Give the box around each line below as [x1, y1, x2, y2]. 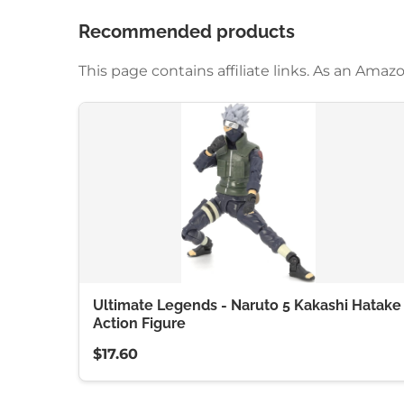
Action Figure [93, 315, 186, 332]
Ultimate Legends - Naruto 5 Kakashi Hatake [93, 297, 401, 314]
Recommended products [78, 21, 295, 42]
